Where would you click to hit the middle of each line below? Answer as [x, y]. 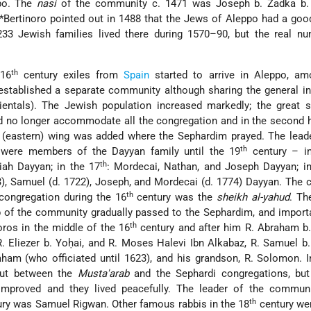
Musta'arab [103, 274]
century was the [175, 197]
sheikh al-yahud [253, 197]
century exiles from [71, 75]
